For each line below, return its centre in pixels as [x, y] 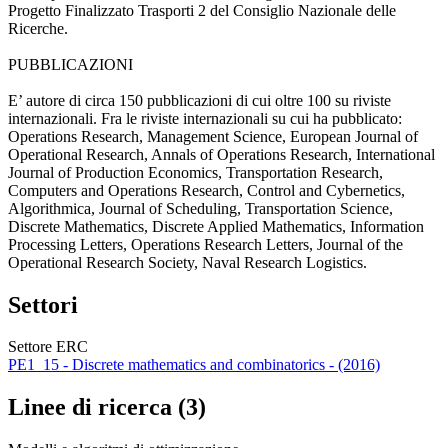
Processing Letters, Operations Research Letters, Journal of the [205, 244]
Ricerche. [38, 28]
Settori [43, 304]
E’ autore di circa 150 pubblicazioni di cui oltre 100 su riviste [199, 100]
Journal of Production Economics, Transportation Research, [195, 172]
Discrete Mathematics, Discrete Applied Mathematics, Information [216, 226]
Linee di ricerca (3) [107, 407]
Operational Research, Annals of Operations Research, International [221, 154]
